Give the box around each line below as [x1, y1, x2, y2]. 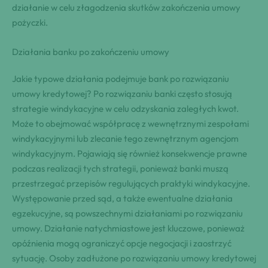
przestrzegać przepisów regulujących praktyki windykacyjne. [12, 177, 250, 189]
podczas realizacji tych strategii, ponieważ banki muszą [12, 162, 229, 174]
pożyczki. [12, 16, 48, 28]
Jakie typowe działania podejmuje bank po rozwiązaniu [12, 72, 229, 84]
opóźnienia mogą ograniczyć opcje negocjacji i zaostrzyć [12, 237, 232, 249]
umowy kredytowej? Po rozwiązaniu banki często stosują [12, 87, 232, 99]
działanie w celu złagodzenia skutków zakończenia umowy [12, 1, 240, 13]
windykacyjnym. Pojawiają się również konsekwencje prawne [12, 147, 247, 159]
